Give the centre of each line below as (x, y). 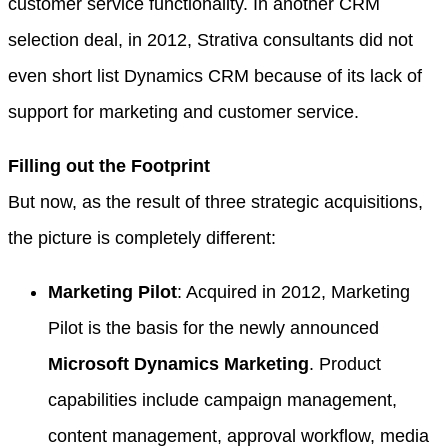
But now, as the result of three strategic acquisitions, (215, 202)
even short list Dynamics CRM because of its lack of (215, 76)
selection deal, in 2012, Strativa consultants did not (210, 40)
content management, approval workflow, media (238, 436)
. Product (345, 364)
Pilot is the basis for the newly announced (213, 328)
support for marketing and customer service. (183, 112)
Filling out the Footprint (109, 166)
